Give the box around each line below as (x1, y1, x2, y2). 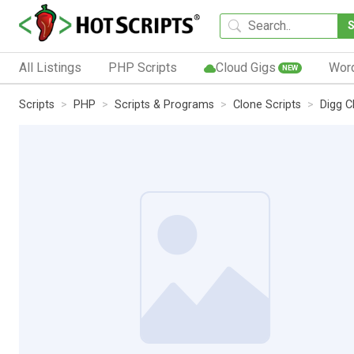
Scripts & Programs (115, 97, 214, 111)
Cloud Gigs (215, 59, 276, 75)
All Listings (19, 59, 81, 75)
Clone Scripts (233, 97, 301, 111)
